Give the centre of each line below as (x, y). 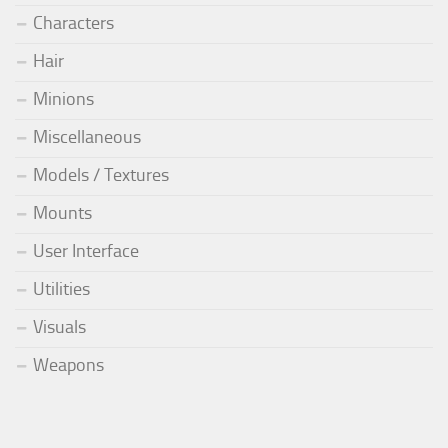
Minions (63, 98)
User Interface (86, 250)
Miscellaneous (87, 136)
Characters (73, 22)
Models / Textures (101, 174)
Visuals (59, 326)
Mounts (62, 212)
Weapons (68, 364)
